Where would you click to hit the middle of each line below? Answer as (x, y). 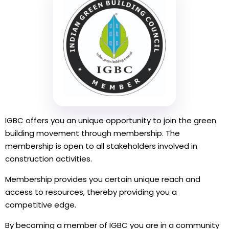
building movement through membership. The (93, 133)
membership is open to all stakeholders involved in (101, 146)
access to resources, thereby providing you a (91, 192)
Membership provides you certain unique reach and (103, 179)
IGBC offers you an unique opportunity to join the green (111, 121)
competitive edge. (41, 205)
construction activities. (49, 159)
